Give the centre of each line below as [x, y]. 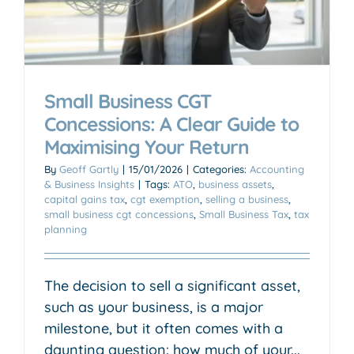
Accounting [277, 169]
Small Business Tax [244, 214]
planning [66, 229]
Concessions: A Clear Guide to [171, 123]
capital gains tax [85, 199]
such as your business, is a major [154, 307]
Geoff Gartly [89, 169]
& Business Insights [89, 184]
